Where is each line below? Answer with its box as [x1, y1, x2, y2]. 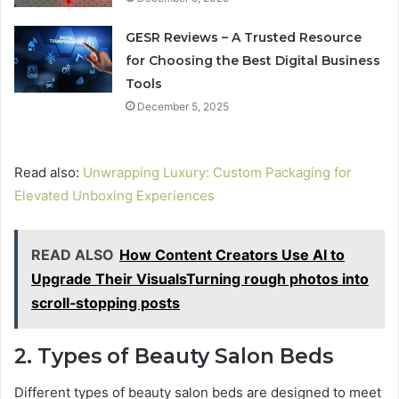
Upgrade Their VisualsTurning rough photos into [31, 270, 369, 289]
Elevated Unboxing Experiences [14, 187, 215, 205]
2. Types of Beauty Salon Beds [14, 344, 333, 370]
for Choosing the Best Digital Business [126, 53, 381, 69]
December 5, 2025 [137, 100, 230, 114]
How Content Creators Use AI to [119, 246, 345, 265]
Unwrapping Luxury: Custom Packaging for [83, 164, 352, 182]
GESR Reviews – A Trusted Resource [126, 29, 362, 46]
